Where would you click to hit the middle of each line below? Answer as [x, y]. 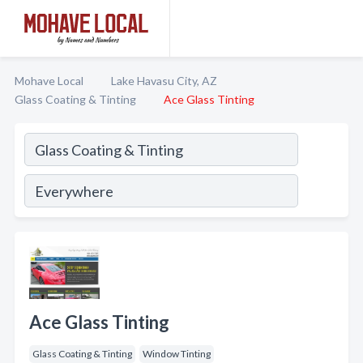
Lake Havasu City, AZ [164, 81]
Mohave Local [49, 81]
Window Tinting [177, 354]
